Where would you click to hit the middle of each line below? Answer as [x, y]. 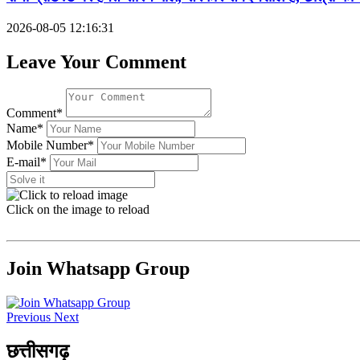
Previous [29, 317]
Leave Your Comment [96, 61]
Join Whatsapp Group [98, 269]
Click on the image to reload [78, 210]
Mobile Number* [50, 145]
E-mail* [27, 162]
